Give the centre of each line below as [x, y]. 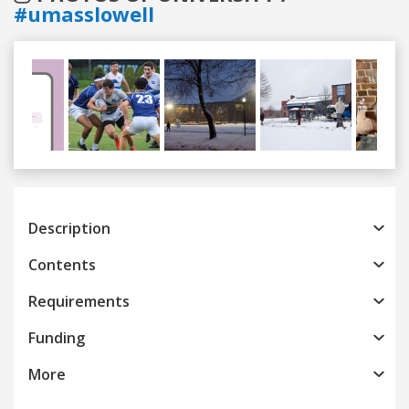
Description [69, 228]
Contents [62, 264]
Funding [57, 337]
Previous [94, 165]
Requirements [79, 301]
